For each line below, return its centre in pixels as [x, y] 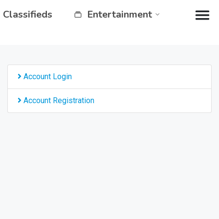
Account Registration [58, 100]
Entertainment [120, 14]
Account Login [47, 77]
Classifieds [28, 14]
